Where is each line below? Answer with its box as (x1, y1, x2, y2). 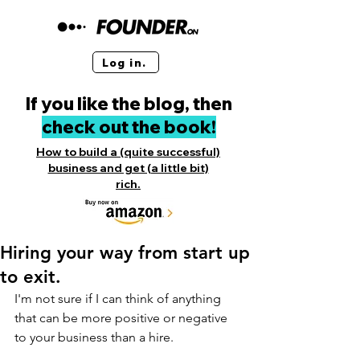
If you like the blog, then (25, 92, 232, 115)
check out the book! (41, 116, 216, 138)
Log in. (101, 55, 147, 70)
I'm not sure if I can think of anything (14, 291, 224, 306)
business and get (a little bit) (47, 161, 209, 175)
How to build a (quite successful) (36, 145, 220, 159)
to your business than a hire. (14, 329, 174, 345)
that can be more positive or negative (14, 310, 231, 325)
